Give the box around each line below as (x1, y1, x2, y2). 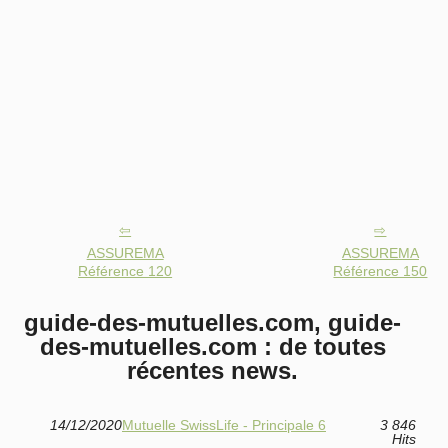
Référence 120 (78, 263, 173, 280)
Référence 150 (333, 263, 428, 280)
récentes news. (127, 357, 299, 385)
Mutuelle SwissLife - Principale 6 (122, 417, 326, 434)
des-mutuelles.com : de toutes (39, 333, 386, 361)
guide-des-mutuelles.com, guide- (24, 309, 402, 337)
